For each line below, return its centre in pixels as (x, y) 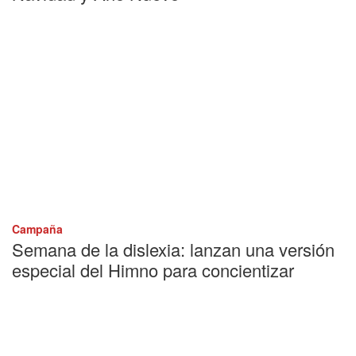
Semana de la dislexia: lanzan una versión (173, 250)
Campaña (37, 229)
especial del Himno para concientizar (153, 270)
